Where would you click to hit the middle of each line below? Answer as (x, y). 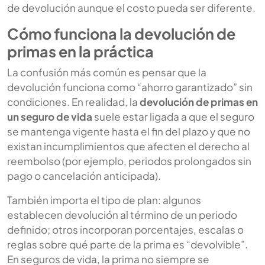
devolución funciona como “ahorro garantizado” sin (130, 87)
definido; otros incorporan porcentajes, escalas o (125, 229)
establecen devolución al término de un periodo (122, 214)
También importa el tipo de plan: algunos (104, 200)
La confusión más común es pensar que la (107, 72)
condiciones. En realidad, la (73, 101)
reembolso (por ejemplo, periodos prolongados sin (129, 161)
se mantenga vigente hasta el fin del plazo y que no (129, 131)
